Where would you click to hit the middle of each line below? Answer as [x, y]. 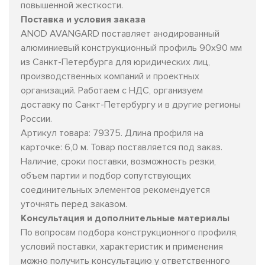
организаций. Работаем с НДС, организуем [112, 90]
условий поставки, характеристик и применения [122, 246]
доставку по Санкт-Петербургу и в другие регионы [131, 104]
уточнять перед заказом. [74, 204]
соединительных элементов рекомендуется [115, 190]
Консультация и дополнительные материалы [125, 218]
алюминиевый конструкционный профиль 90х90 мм [131, 48]
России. [36, 119]
